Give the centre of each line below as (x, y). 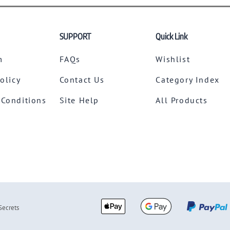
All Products (182, 100)
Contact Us (82, 79)
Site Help (79, 100)
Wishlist (173, 59)
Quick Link (172, 36)
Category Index (188, 79)
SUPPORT (75, 36)
